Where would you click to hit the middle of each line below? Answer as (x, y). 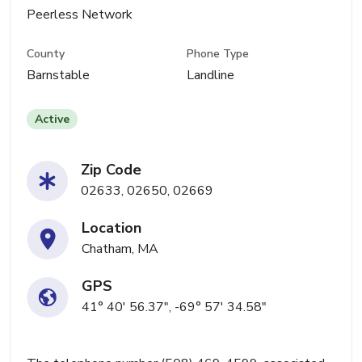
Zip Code (111, 170)
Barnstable (58, 76)
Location (112, 228)
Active (52, 120)
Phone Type (218, 54)
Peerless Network (80, 15)
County (46, 54)
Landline (211, 76)
